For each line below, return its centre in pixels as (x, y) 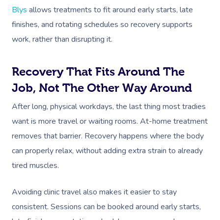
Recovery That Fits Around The (98, 71)
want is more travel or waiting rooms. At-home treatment (110, 121)
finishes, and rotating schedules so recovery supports (102, 25)
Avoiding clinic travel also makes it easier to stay (94, 192)
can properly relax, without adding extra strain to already (107, 151)
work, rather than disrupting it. (62, 39)
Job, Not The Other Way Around (102, 88)
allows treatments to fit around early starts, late (110, 10)
